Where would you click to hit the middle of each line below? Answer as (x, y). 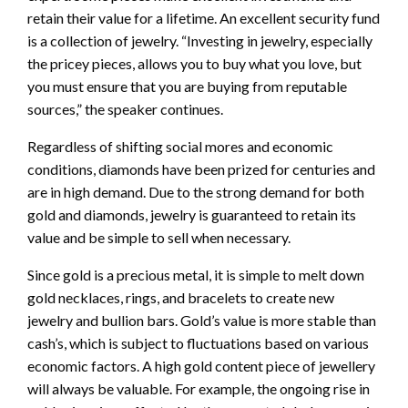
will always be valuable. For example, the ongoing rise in (199, 389)
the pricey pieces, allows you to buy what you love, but (194, 64)
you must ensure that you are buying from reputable (187, 87)
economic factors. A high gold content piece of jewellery (201, 366)
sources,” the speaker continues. (125, 109)
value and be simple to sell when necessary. (159, 238)
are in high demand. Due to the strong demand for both (196, 192)
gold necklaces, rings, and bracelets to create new (181, 298)
